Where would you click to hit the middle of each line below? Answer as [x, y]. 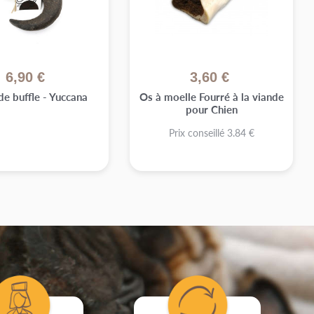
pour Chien [211, 109]
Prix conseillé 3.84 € [211, 133]
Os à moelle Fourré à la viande [211, 97]
